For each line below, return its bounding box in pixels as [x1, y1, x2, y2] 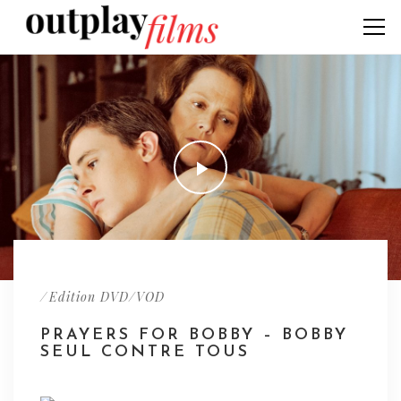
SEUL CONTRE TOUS [40, 344, 250, 362]
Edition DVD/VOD [49, 288, 165, 306]
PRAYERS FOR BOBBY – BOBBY [40, 327, 348, 345]
